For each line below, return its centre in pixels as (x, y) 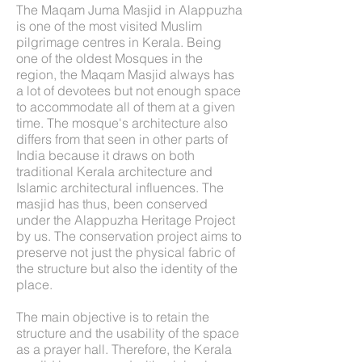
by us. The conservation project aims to (129, 236)
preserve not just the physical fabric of (126, 252)
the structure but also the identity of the (127, 268)
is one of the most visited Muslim (109, 26)
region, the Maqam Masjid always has (125, 74)
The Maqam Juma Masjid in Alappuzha (129, 10)
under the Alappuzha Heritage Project (126, 220)
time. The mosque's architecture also (122, 123)
